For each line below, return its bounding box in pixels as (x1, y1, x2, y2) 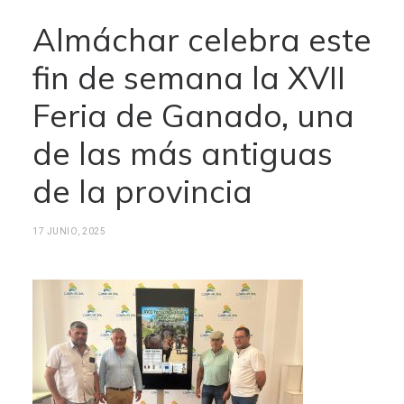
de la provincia (32, 171, 252, 211)
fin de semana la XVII (32, 58, 345, 97)
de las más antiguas (32, 133, 333, 173)
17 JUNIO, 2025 (32, 226, 106, 236)
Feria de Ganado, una (32, 96, 354, 135)
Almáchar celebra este (32, 20, 372, 60)
